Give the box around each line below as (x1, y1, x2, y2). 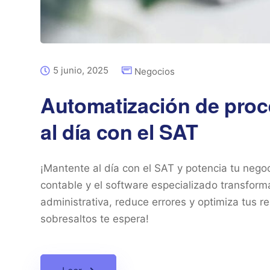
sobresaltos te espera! (40, 213, 149, 225)
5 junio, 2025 (53, 64, 108, 76)
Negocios (134, 66, 175, 77)
